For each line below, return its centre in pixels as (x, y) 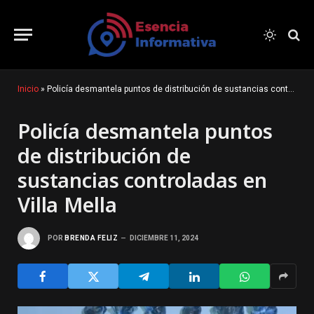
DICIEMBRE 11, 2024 (164, 238)
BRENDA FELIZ (91, 238)
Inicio (28, 89)
